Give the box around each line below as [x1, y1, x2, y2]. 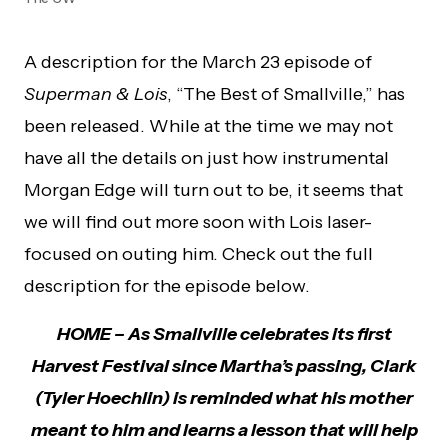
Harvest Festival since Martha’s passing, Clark [32, 355, 416, 378]
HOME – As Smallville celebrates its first [56, 323, 392, 346]
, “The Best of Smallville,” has [167, 83, 405, 106]
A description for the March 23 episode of [24, 51, 372, 74]
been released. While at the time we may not [24, 115, 393, 138]
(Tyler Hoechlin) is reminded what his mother [35, 387, 413, 410]
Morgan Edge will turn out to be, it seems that [24, 179, 403, 202]
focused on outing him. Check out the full [24, 243, 373, 266]
